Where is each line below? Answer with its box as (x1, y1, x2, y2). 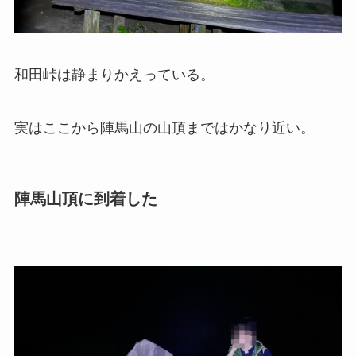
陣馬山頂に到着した (14, 189, 157, 207)
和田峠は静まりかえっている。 (14, 66, 215, 83)
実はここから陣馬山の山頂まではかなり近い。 (14, 120, 315, 137)
